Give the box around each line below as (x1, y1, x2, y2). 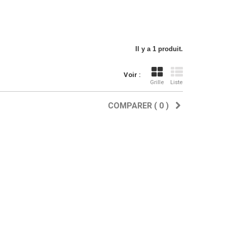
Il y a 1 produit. (135, 45, 183, 53)
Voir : (124, 71, 141, 79)
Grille (150, 79, 164, 86)
